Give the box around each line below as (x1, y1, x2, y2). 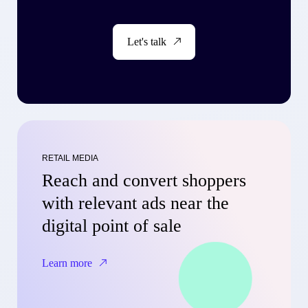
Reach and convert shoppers (42, 170, 246, 190)
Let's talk (127, 35, 166, 47)
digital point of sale (42, 215, 181, 236)
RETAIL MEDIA (42, 153, 98, 163)
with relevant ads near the (42, 192, 229, 213)
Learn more (42, 256, 92, 269)
